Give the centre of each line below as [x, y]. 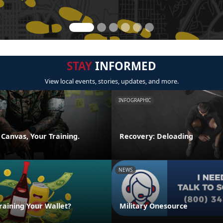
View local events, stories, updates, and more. [111, 81]
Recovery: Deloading [156, 136]
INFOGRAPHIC [135, 100]
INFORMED [124, 66]
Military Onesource [154, 206]
